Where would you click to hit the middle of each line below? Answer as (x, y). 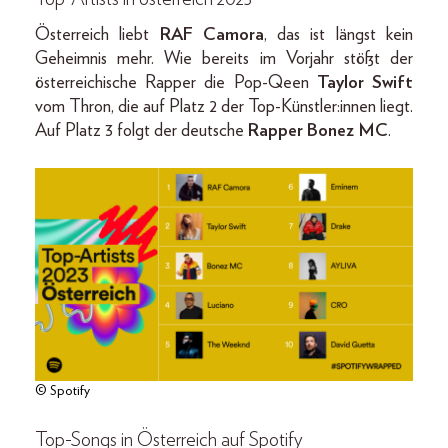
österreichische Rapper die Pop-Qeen (176, 83)
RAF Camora (211, 35)
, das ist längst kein (338, 35)
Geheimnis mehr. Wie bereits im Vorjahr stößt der (224, 59)
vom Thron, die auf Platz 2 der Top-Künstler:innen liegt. (224, 107)
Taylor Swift (365, 83)
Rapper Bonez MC (318, 131)
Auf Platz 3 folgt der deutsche (141, 131)
